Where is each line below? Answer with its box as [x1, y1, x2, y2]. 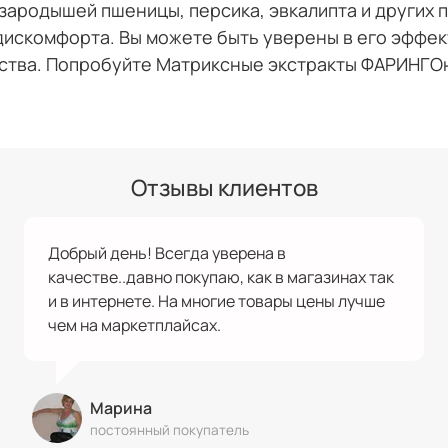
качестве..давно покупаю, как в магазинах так [48, 265, 394, 288]
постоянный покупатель [90, 420, 249, 439]
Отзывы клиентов [130, 171, 318, 203]
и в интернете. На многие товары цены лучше [48, 289, 385, 312]
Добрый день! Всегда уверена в [48, 241, 286, 264]
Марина [90, 396, 155, 419]
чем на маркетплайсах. [48, 313, 221, 336]
